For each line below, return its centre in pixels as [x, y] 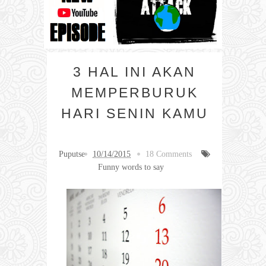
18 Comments [169, 154]
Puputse [72, 154]
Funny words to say [131, 167]
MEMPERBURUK [134, 92]
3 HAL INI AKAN [134, 72]
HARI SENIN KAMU [134, 113]
